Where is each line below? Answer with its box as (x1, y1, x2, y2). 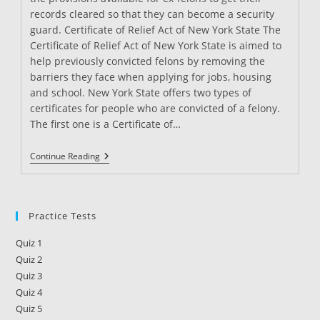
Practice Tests (29, 209, 97, 222)
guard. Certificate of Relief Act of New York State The (30, 23, 281, 36)
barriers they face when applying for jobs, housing (30, 70, 272, 84)
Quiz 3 (16, 269, 43, 282)
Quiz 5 (16, 302, 43, 315)
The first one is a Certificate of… (30, 117, 181, 131)
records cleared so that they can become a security (30, 7, 275, 21)
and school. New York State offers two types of (30, 86, 252, 99)
